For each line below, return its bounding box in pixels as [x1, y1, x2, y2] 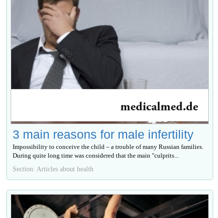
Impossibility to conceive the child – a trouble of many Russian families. [13, 143, 204, 150]
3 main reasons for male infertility [13, 127, 194, 141]
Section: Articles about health [13, 164, 94, 173]
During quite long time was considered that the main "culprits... [13, 151, 179, 159]
